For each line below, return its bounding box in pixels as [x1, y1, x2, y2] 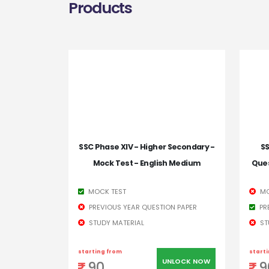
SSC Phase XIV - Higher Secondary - [79, 142, 215, 153]
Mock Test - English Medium [92, 158, 201, 169]
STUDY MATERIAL [87, 218, 144, 228]
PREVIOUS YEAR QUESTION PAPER [87, 202, 197, 213]
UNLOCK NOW [162, 256, 210, 267]
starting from [78, 248, 122, 256]
